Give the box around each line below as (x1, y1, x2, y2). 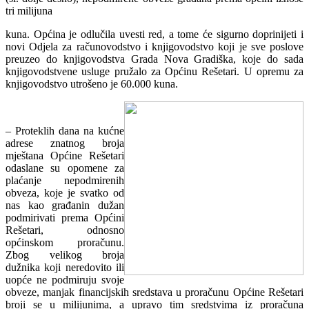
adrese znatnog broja (6, 137, 124, 149)
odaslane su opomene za (6, 161, 124, 174)
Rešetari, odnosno (6, 223, 124, 236)
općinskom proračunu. (6, 236, 124, 248)
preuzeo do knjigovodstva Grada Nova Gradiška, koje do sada (6, 52, 303, 65)
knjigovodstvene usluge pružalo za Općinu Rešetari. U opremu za (6, 65, 303, 77)
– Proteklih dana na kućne (6, 124, 124, 137)
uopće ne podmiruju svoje (6, 273, 124, 286)
